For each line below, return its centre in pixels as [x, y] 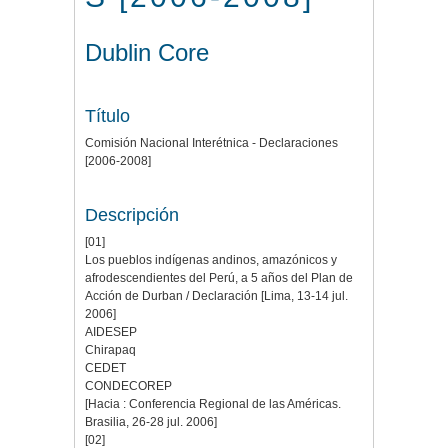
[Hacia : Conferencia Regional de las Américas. [213, 404]
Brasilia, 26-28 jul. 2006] [151, 422]
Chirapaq [110, 350]
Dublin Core [147, 53]
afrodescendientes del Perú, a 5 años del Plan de [219, 278]
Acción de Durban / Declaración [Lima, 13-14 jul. [216, 296]
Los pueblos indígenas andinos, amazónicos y [211, 260]
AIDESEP [111, 332]
